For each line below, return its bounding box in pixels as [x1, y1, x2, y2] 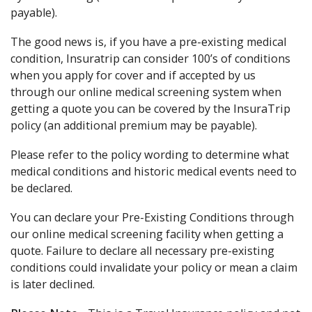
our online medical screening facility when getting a [10, 226, 283, 242]
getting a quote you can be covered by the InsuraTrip [10, 101, 290, 116]
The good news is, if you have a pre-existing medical [10, 34, 286, 49]
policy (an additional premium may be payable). [10, 118, 257, 133]
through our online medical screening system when [10, 84, 281, 100]
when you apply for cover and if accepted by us [10, 68, 256, 83]
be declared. [10, 180, 72, 196]
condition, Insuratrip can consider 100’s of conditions [10, 51, 290, 66]
